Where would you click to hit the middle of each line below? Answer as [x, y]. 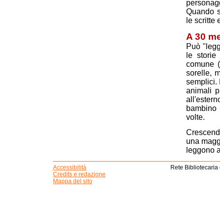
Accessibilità [70, 167]
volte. [195, 117]
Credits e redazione [79, 174]
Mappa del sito [73, 181]
